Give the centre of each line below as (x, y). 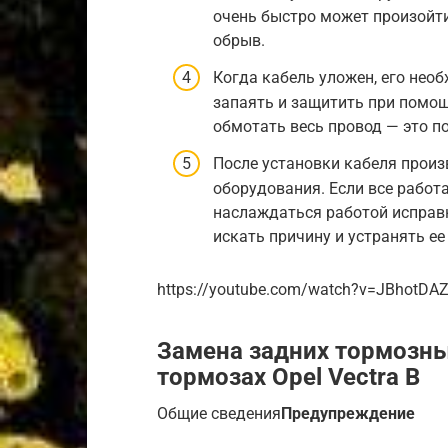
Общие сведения (219, 413)
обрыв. (239, 40)
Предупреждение (348, 413)
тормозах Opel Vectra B (288, 376)
